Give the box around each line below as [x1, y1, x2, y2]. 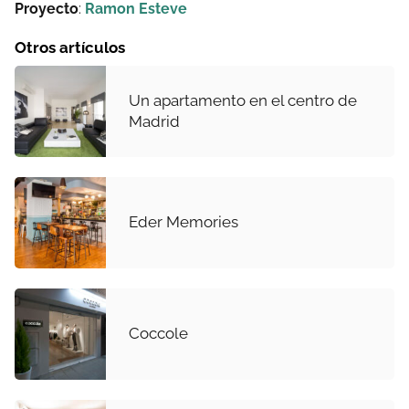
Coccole [129, 324, 188, 343]
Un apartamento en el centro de [129, 90, 357, 110]
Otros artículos [15, 37, 125, 57]
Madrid [129, 111, 180, 131]
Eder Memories [129, 213, 238, 232]
